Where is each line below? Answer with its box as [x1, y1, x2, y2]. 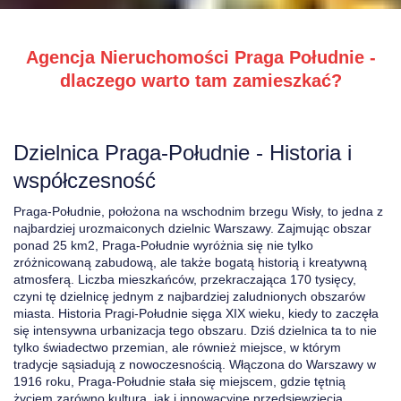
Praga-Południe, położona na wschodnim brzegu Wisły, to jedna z [13, 204, 383, 218]
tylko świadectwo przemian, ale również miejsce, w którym [13, 340, 341, 354]
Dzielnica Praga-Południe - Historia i [13, 141, 352, 165]
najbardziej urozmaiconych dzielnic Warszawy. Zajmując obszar [13, 221, 371, 235]
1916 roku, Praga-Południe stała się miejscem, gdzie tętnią [13, 374, 346, 388]
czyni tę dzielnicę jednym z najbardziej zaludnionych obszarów [13, 289, 365, 303]
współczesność [13, 168, 156, 192]
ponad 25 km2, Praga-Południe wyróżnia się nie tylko [13, 238, 313, 252]
